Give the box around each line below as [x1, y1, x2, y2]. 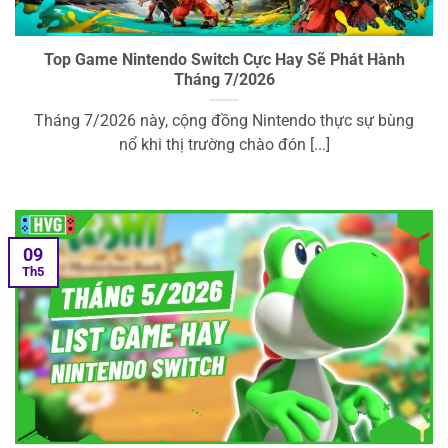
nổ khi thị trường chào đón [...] [118, 136, 330, 155]
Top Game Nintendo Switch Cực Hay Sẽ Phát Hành [43, 51, 405, 70]
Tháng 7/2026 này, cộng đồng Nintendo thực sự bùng [34, 112, 414, 131]
